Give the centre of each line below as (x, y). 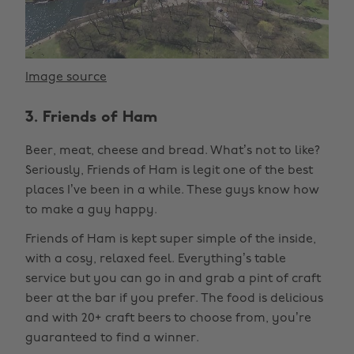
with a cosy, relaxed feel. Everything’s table (156, 260)
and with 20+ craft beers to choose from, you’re (168, 319)
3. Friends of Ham (91, 118)
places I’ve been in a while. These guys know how (172, 191)
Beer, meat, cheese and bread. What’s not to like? (173, 151)
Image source (66, 78)
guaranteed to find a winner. (112, 339)
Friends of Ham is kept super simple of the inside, (171, 240)
